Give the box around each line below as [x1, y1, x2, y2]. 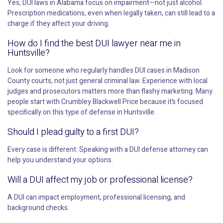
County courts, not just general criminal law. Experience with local [7, 76, 208, 87]
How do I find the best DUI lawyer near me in [7, 37, 181, 51]
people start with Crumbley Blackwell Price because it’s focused [7, 97, 203, 108]
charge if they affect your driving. [7, 18, 110, 29]
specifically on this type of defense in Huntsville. [7, 107, 156, 118]
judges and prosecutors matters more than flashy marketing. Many [7, 86, 213, 97]
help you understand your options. [7, 155, 113, 166]
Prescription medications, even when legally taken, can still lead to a [7, 8, 215, 19]
